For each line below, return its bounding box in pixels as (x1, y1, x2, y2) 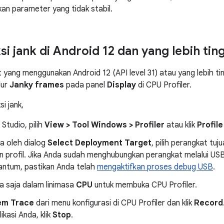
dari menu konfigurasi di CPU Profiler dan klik (34, 198, 194, 208)
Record (194, 198, 223, 208)
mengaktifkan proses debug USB (97, 162, 213, 172)
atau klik (164, 120, 197, 130)
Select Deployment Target (47, 138, 151, 148)
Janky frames (9, 80, 64, 90)
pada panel (64, 80, 107, 90)
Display (107, 80, 136, 90)
